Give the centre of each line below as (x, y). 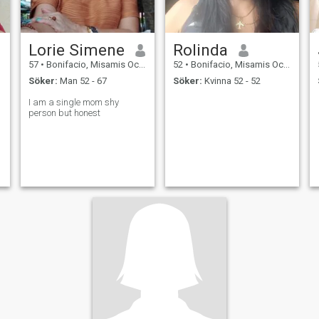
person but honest (64, 113)
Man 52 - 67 (82, 80)
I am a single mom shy (73, 102)
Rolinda (200, 50)
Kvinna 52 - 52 (231, 80)
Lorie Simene (76, 50)
